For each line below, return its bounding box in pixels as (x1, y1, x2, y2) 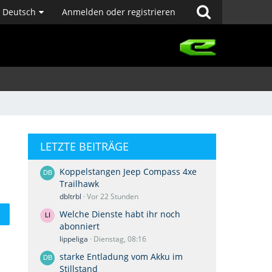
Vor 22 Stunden (87, 191, 138, 202)
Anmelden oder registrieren (62, 6, 175, 18)
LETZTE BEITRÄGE (40, 139, 129, 154)
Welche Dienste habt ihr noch (59, 208, 180, 220)
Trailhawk (59, 178, 99, 189)
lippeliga (59, 234, 88, 244)
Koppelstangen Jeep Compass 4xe (59, 166, 197, 177)
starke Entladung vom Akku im (59, 251, 183, 262)
